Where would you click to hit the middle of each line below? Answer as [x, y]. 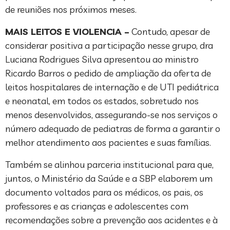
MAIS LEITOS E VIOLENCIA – [67, 32]
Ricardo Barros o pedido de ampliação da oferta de [108, 73]
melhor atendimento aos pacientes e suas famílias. [108, 143]
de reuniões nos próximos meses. [71, 10]
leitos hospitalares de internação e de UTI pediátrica [112, 87]
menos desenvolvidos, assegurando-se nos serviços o [111, 115]
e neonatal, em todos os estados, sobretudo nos [102, 101]
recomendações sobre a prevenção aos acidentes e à [111, 220]
